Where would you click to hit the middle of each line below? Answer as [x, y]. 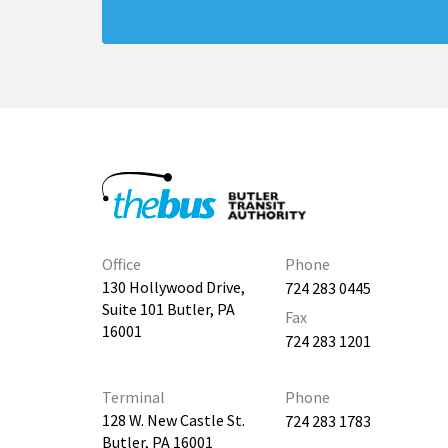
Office [121, 264]
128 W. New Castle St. [173, 420]
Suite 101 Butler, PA [168, 309]
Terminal [133, 397]
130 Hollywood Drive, [173, 287]
